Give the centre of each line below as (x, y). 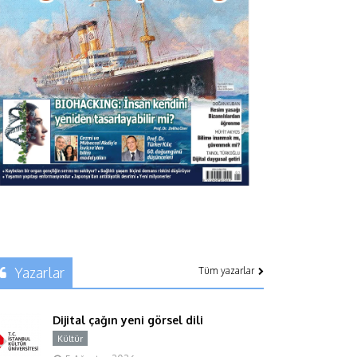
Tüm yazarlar (226, 270)
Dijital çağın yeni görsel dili (128, 320)
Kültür (70, 338)
